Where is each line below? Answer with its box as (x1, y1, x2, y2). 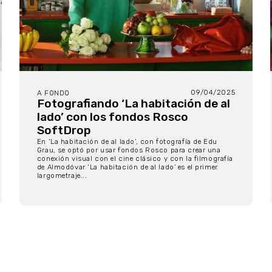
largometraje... (36, 171, 87, 180)
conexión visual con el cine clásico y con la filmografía (36, 154, 234, 163)
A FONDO (36, 89, 70, 98)
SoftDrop (36, 123, 91, 138)
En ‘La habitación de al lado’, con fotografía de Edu (36, 137, 217, 146)
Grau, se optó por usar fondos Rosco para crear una (36, 146, 221, 155)
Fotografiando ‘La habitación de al (36, 97, 230, 111)
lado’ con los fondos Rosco (36, 110, 188, 124)
